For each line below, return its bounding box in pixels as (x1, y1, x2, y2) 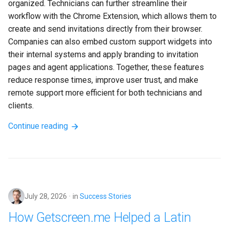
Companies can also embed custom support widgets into (8, 37, 214, 47)
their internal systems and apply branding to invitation (8, 50, 200, 60)
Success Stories (80, 192, 131, 201)
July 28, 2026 (25, 192, 67, 201)
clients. (8, 101, 34, 111)
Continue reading (8, 121, 70, 131)
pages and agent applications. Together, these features (8, 62, 206, 73)
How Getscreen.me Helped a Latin (8, 210, 191, 225)
